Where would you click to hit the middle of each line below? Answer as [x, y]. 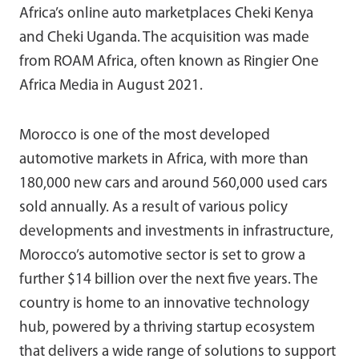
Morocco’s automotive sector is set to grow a [162, 256]
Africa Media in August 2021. [111, 86]
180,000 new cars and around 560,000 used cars [173, 184]
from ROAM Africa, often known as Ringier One [169, 62]
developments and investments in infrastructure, [176, 232]
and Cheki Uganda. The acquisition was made [164, 38]
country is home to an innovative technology [164, 304]
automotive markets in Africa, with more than [164, 159]
